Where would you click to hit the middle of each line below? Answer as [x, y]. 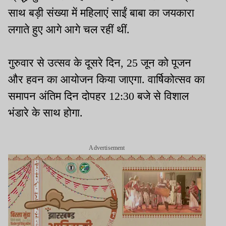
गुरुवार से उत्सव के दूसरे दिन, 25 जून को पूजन [100, 63]
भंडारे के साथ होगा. [45, 113]
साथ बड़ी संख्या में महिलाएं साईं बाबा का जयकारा [101, 13]
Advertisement [107, 148]
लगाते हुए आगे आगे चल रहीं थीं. [69, 30]
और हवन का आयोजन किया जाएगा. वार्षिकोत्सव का [106, 80]
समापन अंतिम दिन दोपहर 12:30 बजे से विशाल [98, 96]
